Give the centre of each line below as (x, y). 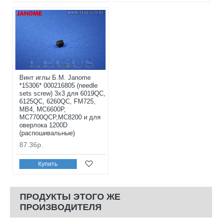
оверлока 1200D (43, 125)
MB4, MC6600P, (43, 110)
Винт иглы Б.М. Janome (55, 78)
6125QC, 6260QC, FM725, (57, 102)
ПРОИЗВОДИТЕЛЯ (61, 207)
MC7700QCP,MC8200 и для (60, 117)
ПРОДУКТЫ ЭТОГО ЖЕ (70, 197)
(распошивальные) (47, 133)
